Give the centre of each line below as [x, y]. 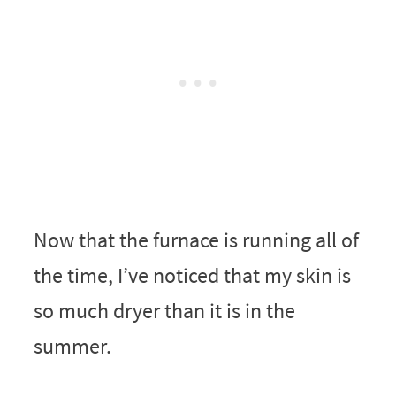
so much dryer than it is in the [164, 310]
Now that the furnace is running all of [196, 240]
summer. [72, 346]
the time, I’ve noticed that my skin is [192, 275]
